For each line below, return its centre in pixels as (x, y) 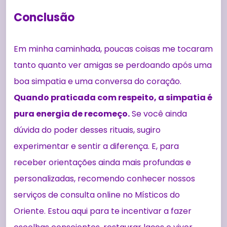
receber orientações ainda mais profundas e (102, 162)
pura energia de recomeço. (72, 113)
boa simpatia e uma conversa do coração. (98, 81)
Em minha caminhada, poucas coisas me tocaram (113, 49)
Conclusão (44, 17)
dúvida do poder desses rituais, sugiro (87, 130)
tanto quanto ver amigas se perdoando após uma (113, 65)
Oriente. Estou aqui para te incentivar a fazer (103, 211)
